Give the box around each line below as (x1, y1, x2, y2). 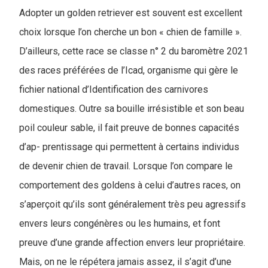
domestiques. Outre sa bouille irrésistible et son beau (19, 103, 244, 114)
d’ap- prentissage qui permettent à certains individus (19, 141, 239, 153)
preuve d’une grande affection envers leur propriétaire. (19, 237, 245, 248)
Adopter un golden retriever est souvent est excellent (19, 7, 242, 19)
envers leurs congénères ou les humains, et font (19, 218, 220, 229)
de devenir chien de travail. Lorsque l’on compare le (19, 160, 233, 172)
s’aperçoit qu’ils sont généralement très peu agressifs (19, 199, 246, 210)
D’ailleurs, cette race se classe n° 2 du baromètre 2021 (19, 45, 248, 57)
